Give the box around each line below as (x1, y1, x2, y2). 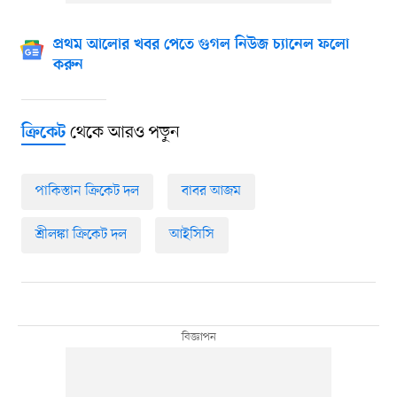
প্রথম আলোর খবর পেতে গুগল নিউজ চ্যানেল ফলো (52, 36, 349, 55)
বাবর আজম (181, 182, 241, 202)
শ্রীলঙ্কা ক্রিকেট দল (35, 225, 127, 245)
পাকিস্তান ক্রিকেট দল (35, 182, 139, 202)
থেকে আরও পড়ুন (65, 121, 180, 145)
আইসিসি (168, 225, 214, 245)
